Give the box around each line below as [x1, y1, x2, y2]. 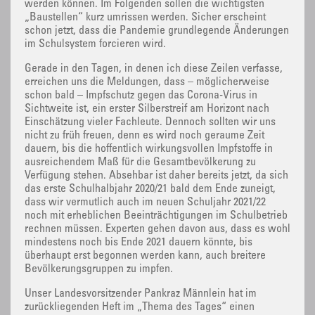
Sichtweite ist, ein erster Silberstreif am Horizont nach [25, 103, 269, 115]
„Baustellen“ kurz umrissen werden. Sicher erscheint [25, 12, 266, 24]
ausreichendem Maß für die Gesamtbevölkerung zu [25, 157, 256, 169]
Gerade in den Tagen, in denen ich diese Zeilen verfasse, [25, 63, 283, 75]
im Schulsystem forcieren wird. [25, 39, 166, 51]
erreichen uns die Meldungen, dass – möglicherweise [25, 77, 269, 89]
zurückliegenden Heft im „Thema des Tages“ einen [25, 302, 255, 314]
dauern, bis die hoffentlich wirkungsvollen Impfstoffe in [25, 143, 273, 155]
